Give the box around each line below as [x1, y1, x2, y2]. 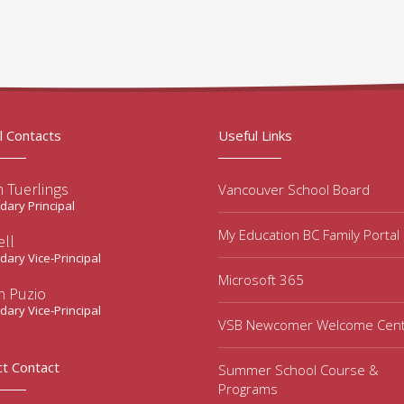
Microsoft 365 [218, 271, 304, 289]
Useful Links [218, 126, 292, 144]
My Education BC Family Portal [218, 225, 399, 243]
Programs [218, 380, 278, 398]
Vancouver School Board [218, 180, 370, 198]
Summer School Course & [218, 361, 379, 379]
